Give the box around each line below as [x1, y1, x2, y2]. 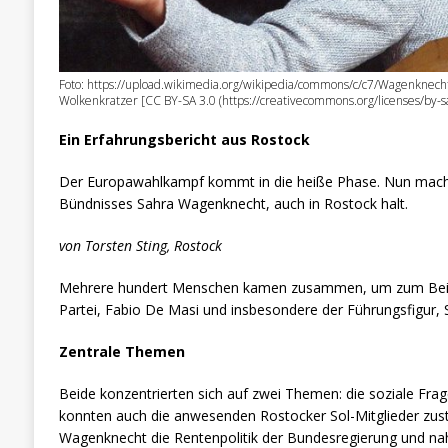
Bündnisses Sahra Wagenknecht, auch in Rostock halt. [58, 193, 408, 213]
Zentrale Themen [58, 341, 185, 361]
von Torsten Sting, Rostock [58, 235, 222, 255]
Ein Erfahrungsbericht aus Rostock [58, 129, 310, 149]
